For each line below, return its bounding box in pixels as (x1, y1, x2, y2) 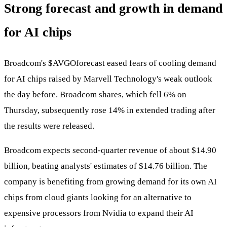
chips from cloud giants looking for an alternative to (4, 192, 192, 202)
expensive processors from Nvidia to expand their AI (4, 208, 194, 218)
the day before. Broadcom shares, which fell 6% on (4, 89, 186, 99)
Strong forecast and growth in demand (4, 1, 222, 16)
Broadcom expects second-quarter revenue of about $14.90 (4, 145, 216, 155)
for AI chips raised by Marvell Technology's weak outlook (4, 73, 212, 84)
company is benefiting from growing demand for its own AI (4, 176, 217, 186)
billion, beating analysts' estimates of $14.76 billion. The (4, 161, 207, 171)
